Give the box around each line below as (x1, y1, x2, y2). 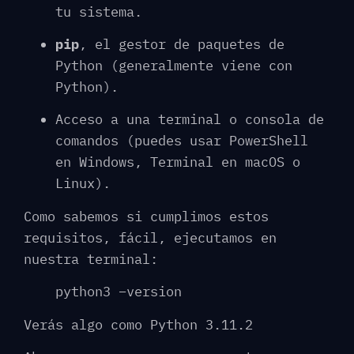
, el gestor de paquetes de (79, 35, 284, 53)
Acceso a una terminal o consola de (55, 111, 324, 129)
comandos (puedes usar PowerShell (55, 132, 308, 150)
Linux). (55, 175, 111, 193)
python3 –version (55, 283, 182, 301)
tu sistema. (55, 2, 142, 21)
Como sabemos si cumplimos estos (24, 207, 269, 225)
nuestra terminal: (24, 250, 158, 268)
